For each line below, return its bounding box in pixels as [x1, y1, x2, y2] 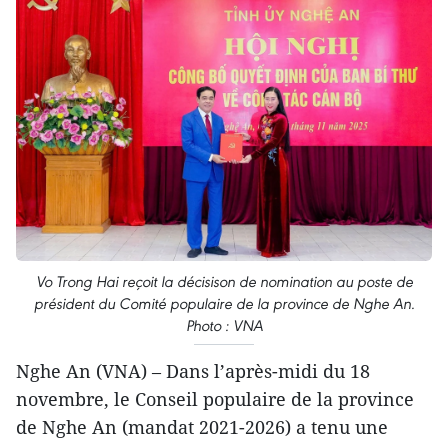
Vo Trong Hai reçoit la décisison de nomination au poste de [35, 271, 413, 291]
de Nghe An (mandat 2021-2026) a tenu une [16, 414, 388, 439]
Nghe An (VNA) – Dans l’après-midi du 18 [16, 358, 370, 383]
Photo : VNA [185, 315, 263, 335]
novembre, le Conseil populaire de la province [16, 386, 414, 411]
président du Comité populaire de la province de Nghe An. [33, 293, 415, 313]
